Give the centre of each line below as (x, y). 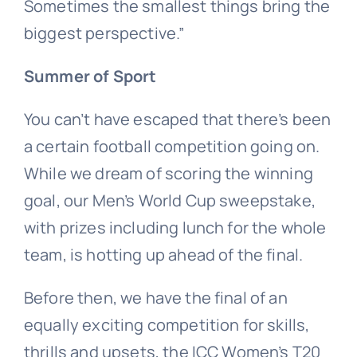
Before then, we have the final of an (155, 297)
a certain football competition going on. (172, 146)
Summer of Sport (90, 76)
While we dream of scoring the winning (168, 173)
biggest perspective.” (104, 33)
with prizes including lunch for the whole (175, 227)
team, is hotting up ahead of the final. (163, 254)
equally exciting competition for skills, (167, 324)
